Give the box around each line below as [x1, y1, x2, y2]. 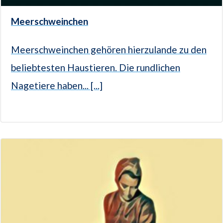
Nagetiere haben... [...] [11, 80, 103, 92]
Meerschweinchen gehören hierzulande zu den [11, 44, 207, 56]
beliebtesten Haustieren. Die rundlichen [11, 62, 180, 74]
